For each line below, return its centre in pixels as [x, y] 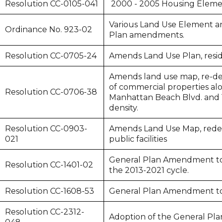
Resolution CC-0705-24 [51, 56]
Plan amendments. [147, 35]
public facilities [138, 139]
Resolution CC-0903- [46, 129]
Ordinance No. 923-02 [49, 29]
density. [124, 108]
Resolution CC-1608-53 [50, 191]
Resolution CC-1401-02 [49, 165]
